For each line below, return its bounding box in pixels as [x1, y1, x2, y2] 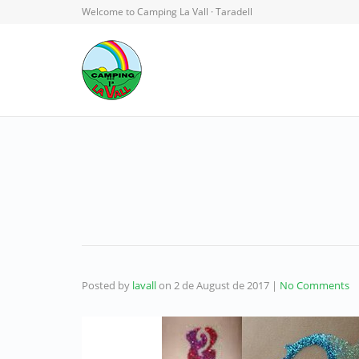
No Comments [280, 278, 349, 292]
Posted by [82, 278, 132, 292]
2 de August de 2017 [174, 278, 269, 292]
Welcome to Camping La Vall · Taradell [82, 5, 252, 18]
